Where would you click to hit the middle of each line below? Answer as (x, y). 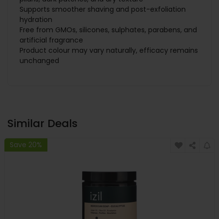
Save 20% (26, 144)
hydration (36, 20)
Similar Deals (43, 124)
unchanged (39, 61)
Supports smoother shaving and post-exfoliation (103, 10)
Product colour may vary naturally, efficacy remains (109, 51)
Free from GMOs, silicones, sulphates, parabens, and (108, 30)
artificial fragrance (51, 40)
